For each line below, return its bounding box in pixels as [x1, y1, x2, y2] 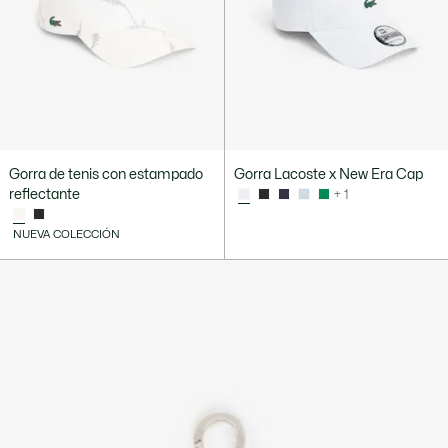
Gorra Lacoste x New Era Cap [233, 168, 423, 182]
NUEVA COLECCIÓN [13, 229, 120, 241]
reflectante [9, 188, 80, 202]
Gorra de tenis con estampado [9, 168, 203, 182]
